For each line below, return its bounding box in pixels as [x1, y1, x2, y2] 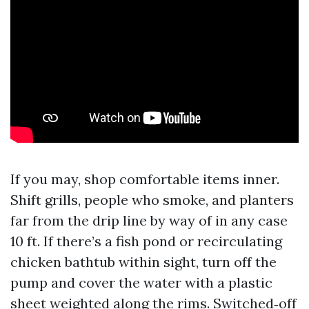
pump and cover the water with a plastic [10, 274, 272, 291]
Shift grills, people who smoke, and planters [10, 191, 294, 208]
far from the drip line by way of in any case [10, 212, 288, 229]
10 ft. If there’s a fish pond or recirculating [10, 232, 282, 250]
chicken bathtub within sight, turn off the [10, 253, 277, 270]
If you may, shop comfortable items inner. [10, 170, 279, 188]
